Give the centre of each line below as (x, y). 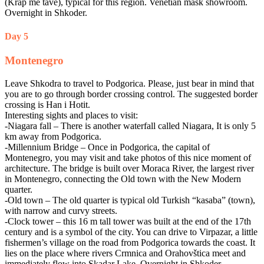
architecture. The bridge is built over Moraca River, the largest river (129, 168)
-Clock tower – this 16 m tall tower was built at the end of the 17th (128, 221)
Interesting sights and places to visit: (71, 115)
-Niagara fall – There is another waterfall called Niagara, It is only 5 (130, 126)
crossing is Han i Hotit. (47, 104)
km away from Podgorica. (53, 136)
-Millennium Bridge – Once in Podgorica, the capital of (107, 147)
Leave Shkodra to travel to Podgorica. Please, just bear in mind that (129, 83)
